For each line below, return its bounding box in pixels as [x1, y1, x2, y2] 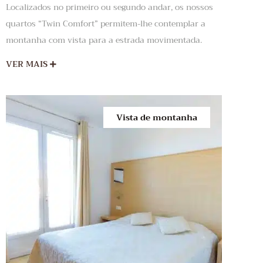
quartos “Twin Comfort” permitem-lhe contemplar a [6, 16, 205, 31]
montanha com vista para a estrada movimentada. [6, 33, 202, 48]
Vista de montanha [116, 110, 197, 125]
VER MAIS [6, 57, 50, 72]
